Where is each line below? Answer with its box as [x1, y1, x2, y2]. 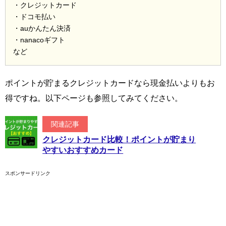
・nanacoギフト [13, 36, 65, 44]
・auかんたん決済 [13, 24, 71, 33]
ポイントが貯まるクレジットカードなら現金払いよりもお [5, 79, 215, 88]
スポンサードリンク [5, 171, 50, 177]
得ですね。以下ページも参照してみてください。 [5, 94, 183, 103]
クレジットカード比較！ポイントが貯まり [42, 135, 196, 144]
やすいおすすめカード [42, 146, 124, 155]
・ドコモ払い [13, 13, 55, 21]
